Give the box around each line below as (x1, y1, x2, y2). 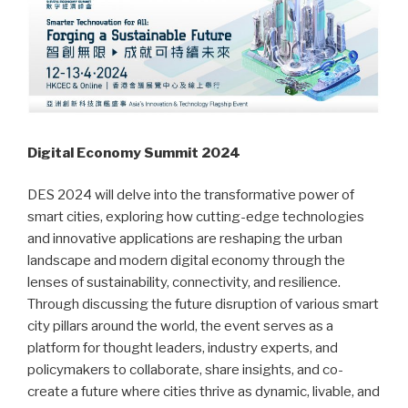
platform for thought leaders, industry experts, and (27, 340, 338, 357)
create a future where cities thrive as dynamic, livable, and (27, 383, 380, 401)
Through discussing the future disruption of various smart (27, 296, 379, 313)
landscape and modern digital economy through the (27, 252, 345, 270)
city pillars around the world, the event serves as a (27, 318, 333, 335)
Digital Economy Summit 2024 (27, 144, 240, 161)
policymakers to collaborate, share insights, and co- (27, 362, 343, 379)
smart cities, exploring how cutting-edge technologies (27, 209, 364, 226)
